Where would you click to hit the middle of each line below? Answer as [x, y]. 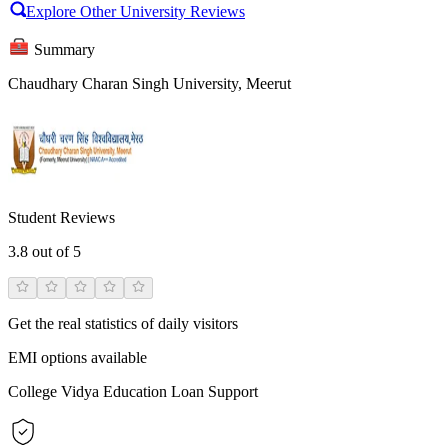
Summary [64, 50]
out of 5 [54, 252]
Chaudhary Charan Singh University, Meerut [149, 84]
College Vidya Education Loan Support [133, 392]
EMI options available [77, 358]
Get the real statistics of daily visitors [123, 324]
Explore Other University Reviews [135, 12]
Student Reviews [61, 218]
